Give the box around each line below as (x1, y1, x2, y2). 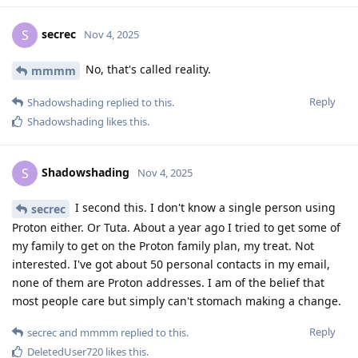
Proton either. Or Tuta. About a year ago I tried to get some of (12, 219, 340, 235)
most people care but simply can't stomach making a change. (12, 292, 341, 308)
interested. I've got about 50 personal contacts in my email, (12, 256, 330, 272)
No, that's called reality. (82, 62, 211, 78)
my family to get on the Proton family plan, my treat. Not (12, 237, 314, 253)
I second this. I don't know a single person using (72, 200, 336, 216)
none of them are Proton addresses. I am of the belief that (12, 274, 324, 290)
